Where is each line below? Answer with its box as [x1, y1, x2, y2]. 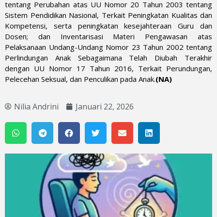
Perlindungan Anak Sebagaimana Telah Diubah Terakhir [5, 52, 212, 62]
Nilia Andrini [14, 101, 59, 112]
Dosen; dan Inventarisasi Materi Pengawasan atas [5, 31, 212, 41]
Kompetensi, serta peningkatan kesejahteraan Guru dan [5, 20, 212, 31]
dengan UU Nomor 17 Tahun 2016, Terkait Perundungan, [5, 63, 212, 73]
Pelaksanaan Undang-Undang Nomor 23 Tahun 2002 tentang [5, 42, 212, 52]
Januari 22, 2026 [76, 101, 134, 112]
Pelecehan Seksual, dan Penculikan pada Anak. [5, 74, 155, 84]
